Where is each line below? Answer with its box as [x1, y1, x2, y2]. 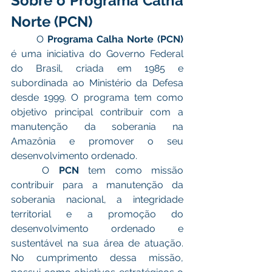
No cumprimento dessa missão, [11, 251, 183, 263]
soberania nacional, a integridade [11, 193, 183, 205]
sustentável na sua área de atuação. [11, 237, 183, 249]
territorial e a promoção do [11, 208, 183, 220]
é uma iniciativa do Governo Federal [11, 47, 183, 59]
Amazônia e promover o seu [11, 135, 183, 147]
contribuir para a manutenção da [11, 178, 183, 191]
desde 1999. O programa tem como [11, 91, 183, 103]
